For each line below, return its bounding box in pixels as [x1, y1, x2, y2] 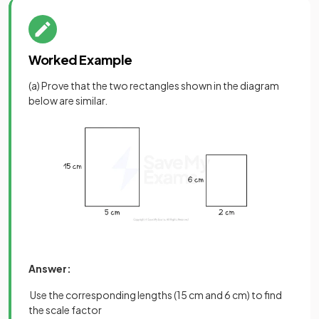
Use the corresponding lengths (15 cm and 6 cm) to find [30, 288, 282, 302]
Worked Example [28, 51, 132, 68]
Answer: [28, 262, 71, 276]
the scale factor [28, 303, 102, 317]
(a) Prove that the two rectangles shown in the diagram [28, 79, 279, 92]
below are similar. [28, 94, 108, 107]
